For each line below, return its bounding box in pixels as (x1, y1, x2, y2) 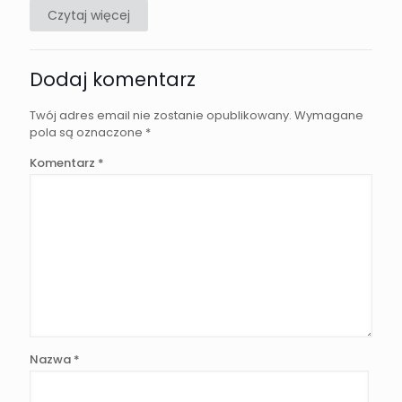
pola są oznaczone (30, 124, 145, 142)
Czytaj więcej (48, 6, 130, 25)
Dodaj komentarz (30, 66, 196, 93)
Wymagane (294, 107, 363, 125)
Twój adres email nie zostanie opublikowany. (30, 107, 292, 125)
